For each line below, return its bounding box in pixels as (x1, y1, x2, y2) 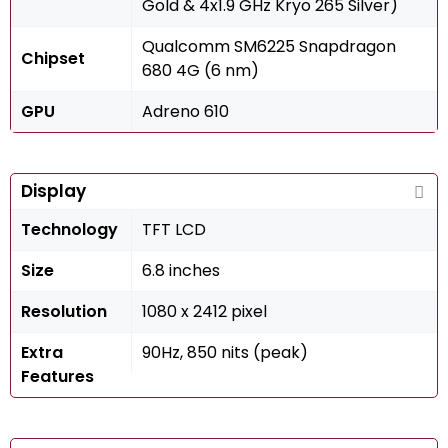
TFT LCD (142, 218, 206, 241)
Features (21, 365, 94, 388)
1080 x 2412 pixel (142, 300, 267, 323)
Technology (21, 218, 118, 241)
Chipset (21, 47, 85, 70)
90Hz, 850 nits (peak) (142, 341, 308, 364)
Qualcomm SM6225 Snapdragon (142, 35, 396, 58)
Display (21, 179, 86, 203)
